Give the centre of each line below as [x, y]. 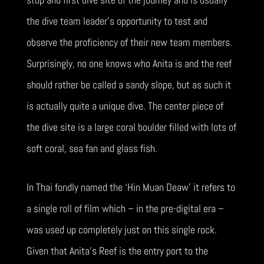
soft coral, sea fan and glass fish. [92, 148]
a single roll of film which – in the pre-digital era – [125, 208]
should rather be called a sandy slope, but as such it [128, 85]
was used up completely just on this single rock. [121, 230]
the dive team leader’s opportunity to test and [117, 21]
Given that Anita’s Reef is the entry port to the [117, 251]
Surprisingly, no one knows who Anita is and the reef [129, 63]
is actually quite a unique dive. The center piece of [125, 106]
